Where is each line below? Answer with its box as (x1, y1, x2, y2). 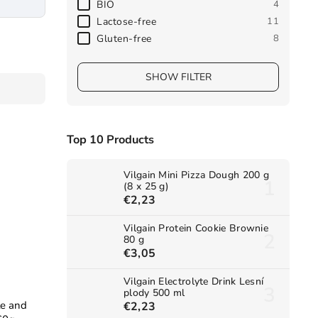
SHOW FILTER (145, 70, 212, 84)
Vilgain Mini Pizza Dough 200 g (124, 168, 270, 182)
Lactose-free (97, 14, 156, 28)
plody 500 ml (124, 286, 185, 300)
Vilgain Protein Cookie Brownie (124, 221, 269, 236)
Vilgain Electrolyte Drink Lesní (124, 275, 264, 289)
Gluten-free (97, 31, 152, 45)
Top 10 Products (67, 131, 154, 148)
